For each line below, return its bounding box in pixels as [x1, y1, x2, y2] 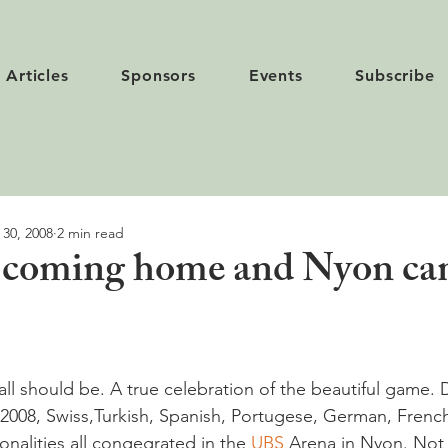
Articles [6, 66, 69, 85]
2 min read [57, 223, 124, 242]
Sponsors [121, 66, 196, 85]
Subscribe [355, 66, 435, 85]
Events [248, 66, 303, 85]
